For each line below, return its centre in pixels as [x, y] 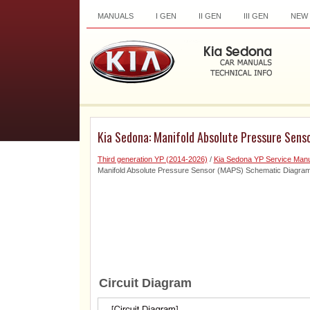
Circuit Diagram [145, 283]
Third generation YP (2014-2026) [152, 159]
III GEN [256, 16]
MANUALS [115, 16]
